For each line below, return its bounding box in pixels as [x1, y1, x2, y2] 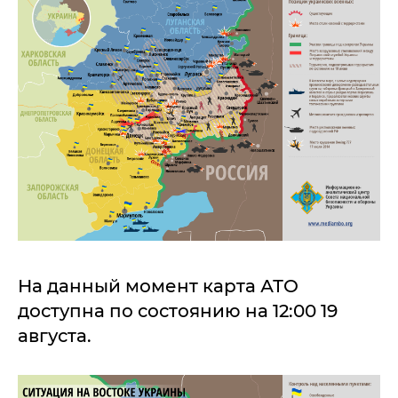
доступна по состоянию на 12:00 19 [18, 300, 338, 322]
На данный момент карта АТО [18, 275, 298, 298]
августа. [18, 325, 96, 347]
